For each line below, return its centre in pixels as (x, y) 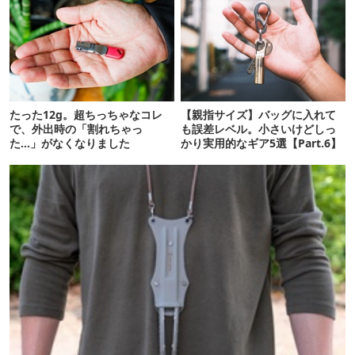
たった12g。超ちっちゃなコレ (86, 114)
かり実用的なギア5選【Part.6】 (261, 143)
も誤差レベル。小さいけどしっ (259, 128)
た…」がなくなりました (70, 143)
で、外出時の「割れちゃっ (76, 128)
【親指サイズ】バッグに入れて (259, 114)
